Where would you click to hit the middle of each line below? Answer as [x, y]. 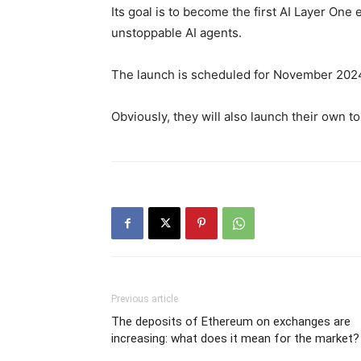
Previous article [145, 299]
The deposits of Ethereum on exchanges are [231, 322]
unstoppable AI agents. [178, 33]
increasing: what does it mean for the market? [235, 338]
